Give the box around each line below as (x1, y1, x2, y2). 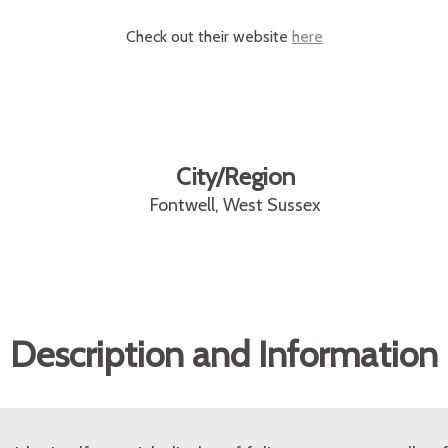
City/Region (175, 162, 295, 191)
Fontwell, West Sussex (149, 194, 321, 216)
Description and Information (10, 332, 438, 376)
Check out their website (125, 27, 292, 46)
